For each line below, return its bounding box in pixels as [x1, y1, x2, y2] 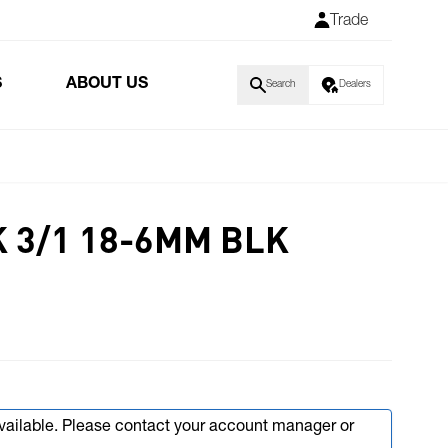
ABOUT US [65, 77, 148, 93]
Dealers [339, 80, 371, 90]
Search [266, 80, 295, 90]
